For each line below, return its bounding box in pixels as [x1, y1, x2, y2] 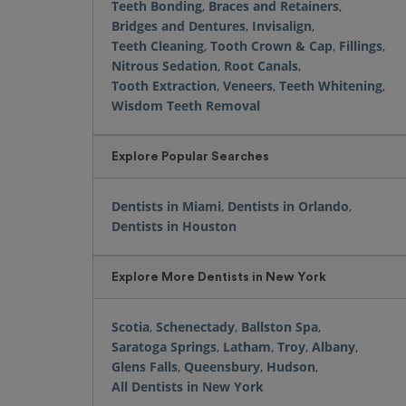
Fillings [339, 37, 382, 54]
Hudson [266, 358, 315, 375]
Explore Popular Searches [111, 150, 269, 163]
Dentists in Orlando [227, 198, 349, 215]
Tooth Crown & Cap [210, 37, 333, 54]
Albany [312, 338, 355, 355]
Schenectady [156, 318, 235, 335]
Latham [223, 338, 271, 355]
